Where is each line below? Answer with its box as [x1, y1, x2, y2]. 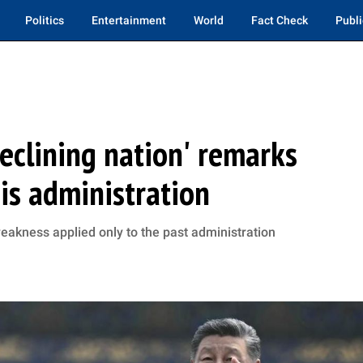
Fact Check [251, 14, 308, 27]
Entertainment [92, 14, 166, 27]
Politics [25, 14, 64, 27]
